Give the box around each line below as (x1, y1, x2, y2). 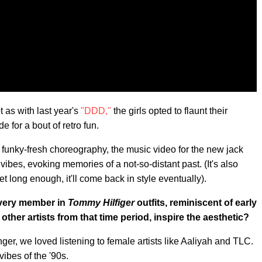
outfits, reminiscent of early (135, 197, 257, 208)
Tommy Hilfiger (68, 197, 135, 208)
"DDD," (81, 105, 111, 116)
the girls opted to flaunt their (111, 105, 227, 116)
